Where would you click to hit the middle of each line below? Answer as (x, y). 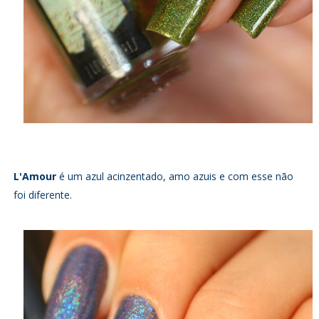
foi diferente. (42, 195)
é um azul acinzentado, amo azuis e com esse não (174, 177)
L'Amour (35, 177)
